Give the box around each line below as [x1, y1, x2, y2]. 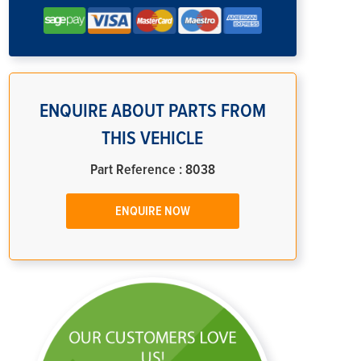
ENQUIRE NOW [114, 204, 190, 218]
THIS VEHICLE [102, 128, 204, 148]
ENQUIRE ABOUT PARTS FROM [39, 101, 266, 121]
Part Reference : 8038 [89, 162, 215, 177]
